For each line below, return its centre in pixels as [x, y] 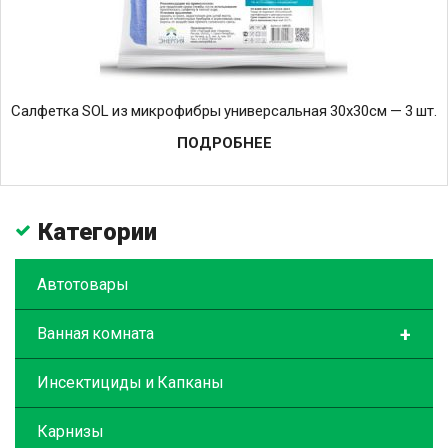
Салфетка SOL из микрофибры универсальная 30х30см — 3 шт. [224, 110]
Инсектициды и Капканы [130, 382]
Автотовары [83, 284]
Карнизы [70, 431]
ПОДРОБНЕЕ [224, 142]
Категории [97, 231]
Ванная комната [95, 333]
